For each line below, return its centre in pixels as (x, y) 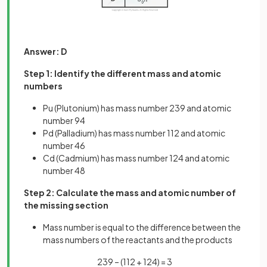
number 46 (64, 145)
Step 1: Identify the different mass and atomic (122, 73)
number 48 (64, 170)
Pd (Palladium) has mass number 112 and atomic (134, 133)
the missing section (66, 205)
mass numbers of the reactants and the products (138, 239)
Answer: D (45, 51)
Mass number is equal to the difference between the (142, 227)
